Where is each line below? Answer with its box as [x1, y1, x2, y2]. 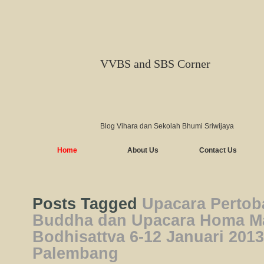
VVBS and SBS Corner [100, 57, 210, 70]
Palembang [32, 245, 118, 262]
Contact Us [199, 146, 237, 154]
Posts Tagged [32, 195, 142, 213]
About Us [127, 146, 159, 154]
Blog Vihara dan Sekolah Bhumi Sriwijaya [100, 122, 234, 130]
